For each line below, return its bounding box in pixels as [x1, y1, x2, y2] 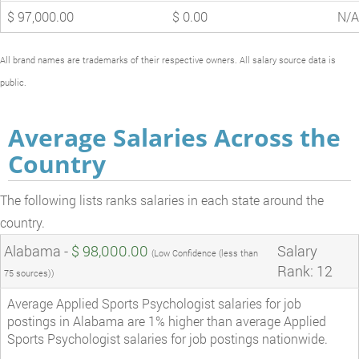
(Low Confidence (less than [151, 246, 258, 259]
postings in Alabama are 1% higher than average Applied [7, 312, 326, 329]
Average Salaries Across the [8, 120, 341, 154]
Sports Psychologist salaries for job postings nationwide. [7, 329, 328, 347]
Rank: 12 [277, 260, 333, 280]
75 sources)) [4, 266, 54, 279]
